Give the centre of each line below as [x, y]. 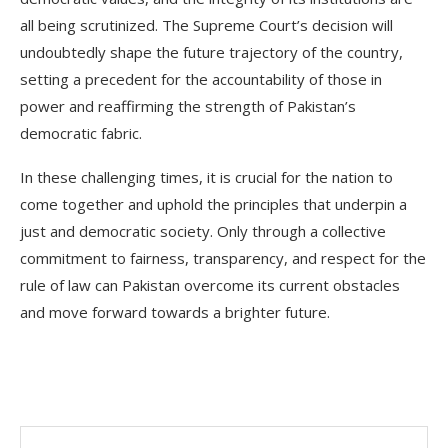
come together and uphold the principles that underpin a [213, 203]
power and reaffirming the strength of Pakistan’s [188, 105]
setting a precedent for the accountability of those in [201, 78]
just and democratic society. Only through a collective [203, 230]
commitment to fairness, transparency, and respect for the [223, 257]
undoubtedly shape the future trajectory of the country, [211, 51]
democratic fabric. [81, 132]
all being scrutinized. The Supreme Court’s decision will [206, 24]
